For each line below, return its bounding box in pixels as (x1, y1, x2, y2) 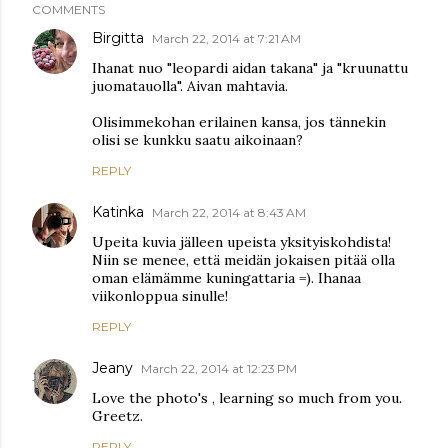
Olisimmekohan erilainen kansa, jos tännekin (92, 112, 386, 131)
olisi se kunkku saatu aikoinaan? (92, 130, 303, 149)
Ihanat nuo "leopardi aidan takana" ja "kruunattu (92, 58, 408, 77)
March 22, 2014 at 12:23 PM (141, 360, 297, 376)
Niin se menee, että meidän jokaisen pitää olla (92, 250, 395, 269)
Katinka (92, 202, 144, 221)
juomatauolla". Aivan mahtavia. (92, 76, 288, 95)
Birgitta (92, 28, 144, 47)
